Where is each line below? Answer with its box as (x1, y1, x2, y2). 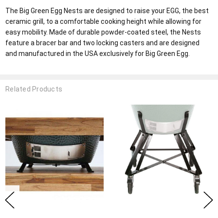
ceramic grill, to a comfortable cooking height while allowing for (5, 17, 202, 25)
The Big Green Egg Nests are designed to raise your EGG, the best (5, 6, 209, 15)
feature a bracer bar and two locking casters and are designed (5, 38, 200, 47)
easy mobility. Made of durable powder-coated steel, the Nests (5, 28, 201, 36)
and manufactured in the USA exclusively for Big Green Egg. (5, 49, 190, 57)
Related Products (5, 85, 63, 93)
